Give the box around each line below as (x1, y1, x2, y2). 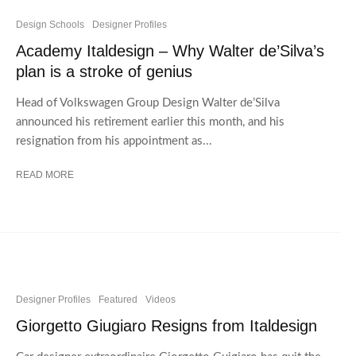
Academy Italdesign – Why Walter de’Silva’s (16, 41, 324, 60)
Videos (145, 293, 176, 305)
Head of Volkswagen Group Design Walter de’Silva (16, 96, 280, 109)
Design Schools (16, 18, 84, 30)
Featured (99, 293, 137, 305)
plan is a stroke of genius (16, 62, 192, 80)
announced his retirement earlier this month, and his (16, 115, 284, 128)
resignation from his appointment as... (16, 134, 212, 147)
